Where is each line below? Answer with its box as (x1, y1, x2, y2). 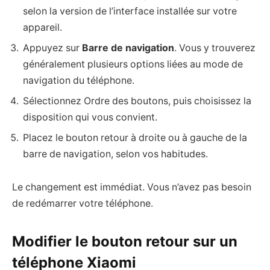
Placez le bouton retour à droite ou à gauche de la (23, 131, 247, 143)
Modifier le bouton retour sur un (12, 233, 237, 251)
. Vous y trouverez (174, 42, 256, 54)
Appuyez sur (23, 42, 82, 54)
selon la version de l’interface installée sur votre (23, 5, 237, 17)
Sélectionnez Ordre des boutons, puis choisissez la (23, 95, 251, 107)
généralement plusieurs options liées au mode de (23, 58, 243, 70)
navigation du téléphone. (23, 74, 134, 86)
